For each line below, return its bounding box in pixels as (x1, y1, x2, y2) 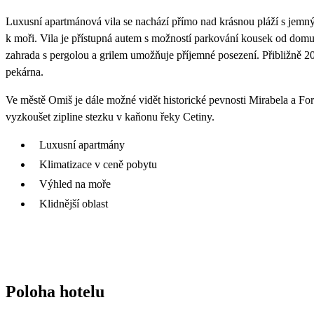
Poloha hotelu (6, 282, 104, 301)
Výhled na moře (39, 177, 111, 190)
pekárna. (6, 65, 43, 78)
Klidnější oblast (39, 197, 108, 210)
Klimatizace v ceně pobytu (39, 158, 157, 170)
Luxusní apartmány (39, 138, 125, 151)
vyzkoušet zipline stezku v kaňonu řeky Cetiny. (6, 110, 214, 123)
